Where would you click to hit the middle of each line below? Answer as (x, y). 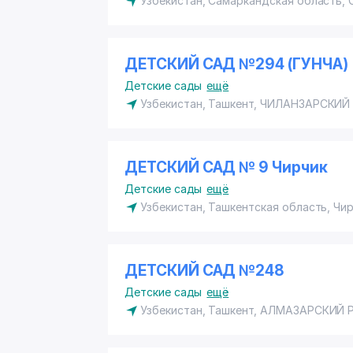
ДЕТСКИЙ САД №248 (205, 271)
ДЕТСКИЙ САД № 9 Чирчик (226, 167)
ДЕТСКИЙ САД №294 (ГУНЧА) (236, 64)
